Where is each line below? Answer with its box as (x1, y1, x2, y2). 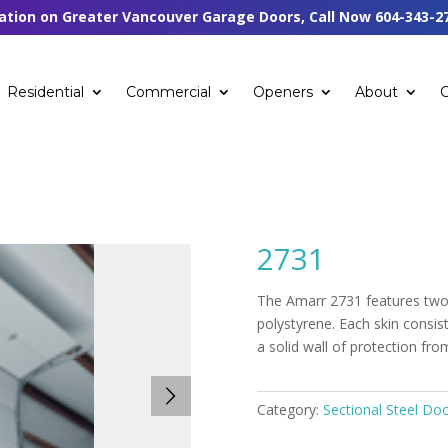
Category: (257, 400, 324, 420)
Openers (253, 82, 314, 101)
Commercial (126, 82, 212, 101)
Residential (7, 82, 85, 101)
